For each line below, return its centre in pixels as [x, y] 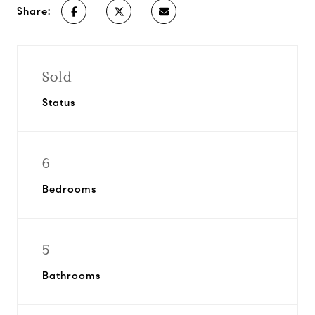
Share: [34, 11]
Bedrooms [69, 189]
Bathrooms [71, 276]
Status [59, 103]
